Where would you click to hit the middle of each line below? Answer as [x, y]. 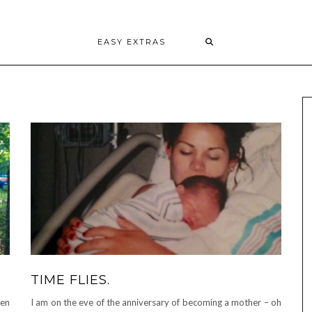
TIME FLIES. [70, 280]
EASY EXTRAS [132, 42]
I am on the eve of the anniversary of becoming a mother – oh [156, 302]
